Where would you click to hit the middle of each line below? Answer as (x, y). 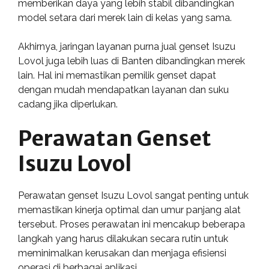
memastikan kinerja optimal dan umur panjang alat (129, 210)
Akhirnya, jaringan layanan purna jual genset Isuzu (127, 47)
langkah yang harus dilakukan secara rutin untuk (123, 239)
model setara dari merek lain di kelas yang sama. (125, 18)
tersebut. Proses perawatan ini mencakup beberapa (131, 224)
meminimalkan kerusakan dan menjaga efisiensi (122, 253)
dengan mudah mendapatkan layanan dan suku (123, 90)
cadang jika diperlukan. (68, 104)
